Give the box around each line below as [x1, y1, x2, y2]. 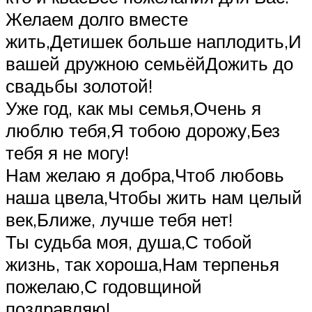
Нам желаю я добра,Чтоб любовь [6, 164, 284, 187]
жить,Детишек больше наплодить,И [6, 30, 302, 53]
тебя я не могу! [6, 141, 129, 164]
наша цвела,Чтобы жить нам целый [6, 186, 302, 209]
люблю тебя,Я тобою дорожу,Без [6, 119, 280, 142]
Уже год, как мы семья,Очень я [6, 97, 261, 120]
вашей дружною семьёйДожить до [6, 52, 293, 75]
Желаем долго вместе [6, 8, 188, 31]
